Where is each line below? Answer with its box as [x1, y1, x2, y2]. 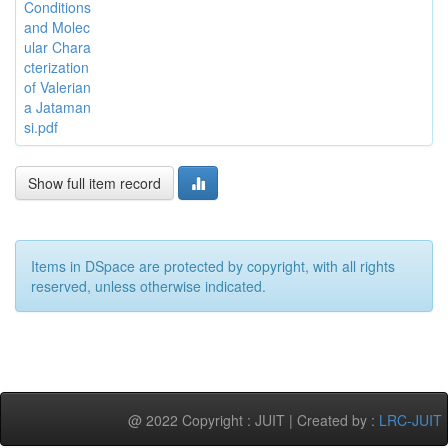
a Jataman [24, 96, 91, 117]
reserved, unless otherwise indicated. [31, 275, 266, 296]
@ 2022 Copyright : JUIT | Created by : [128, 409, 379, 430]
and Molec [24, 16, 90, 37]
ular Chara [24, 36, 91, 57]
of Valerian [24, 76, 91, 97]
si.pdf [24, 116, 58, 137]
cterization [24, 56, 89, 77]
